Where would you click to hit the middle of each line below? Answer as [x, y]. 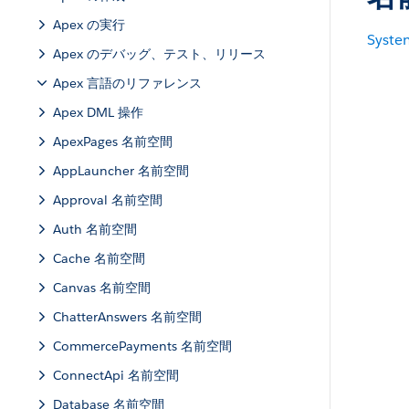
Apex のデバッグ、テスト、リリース [159, 54]
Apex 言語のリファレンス [127, 83]
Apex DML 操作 [98, 112]
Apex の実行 [89, 25]
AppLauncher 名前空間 [121, 171]
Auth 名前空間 [95, 229]
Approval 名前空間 [108, 200]
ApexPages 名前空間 [113, 142]
